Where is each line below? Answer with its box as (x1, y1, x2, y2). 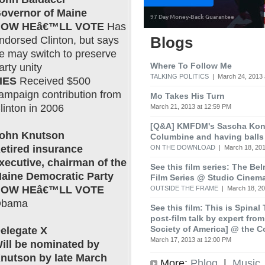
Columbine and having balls (150, 131, 264, 141)
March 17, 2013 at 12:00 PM (150, 235, 231, 243)
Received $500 (17, 75, 91, 87)
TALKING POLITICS (150, 72, 209, 80)
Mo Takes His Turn (150, 91, 225, 101)
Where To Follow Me (150, 60, 232, 70)
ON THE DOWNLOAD (150, 143, 215, 151)
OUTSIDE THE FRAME (150, 184, 218, 192)
